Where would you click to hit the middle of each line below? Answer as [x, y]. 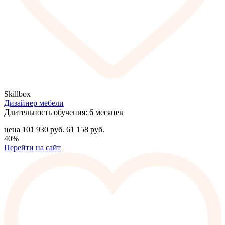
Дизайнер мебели [34, 103]
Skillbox [17, 94]
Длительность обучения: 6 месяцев [64, 113]
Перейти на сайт [32, 148]
